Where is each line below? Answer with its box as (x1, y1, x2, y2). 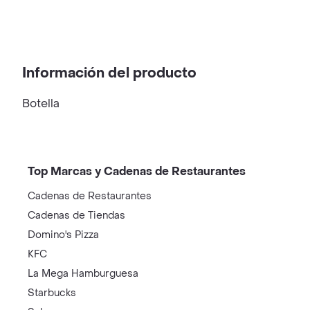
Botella (22, 96, 60, 111)
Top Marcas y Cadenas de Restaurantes (28, 164, 246, 179)
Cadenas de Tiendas (28, 209, 125, 222)
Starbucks (28, 286, 76, 300)
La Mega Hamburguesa (28, 267, 138, 280)
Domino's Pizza (28, 228, 99, 241)
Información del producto (22, 64, 197, 82)
